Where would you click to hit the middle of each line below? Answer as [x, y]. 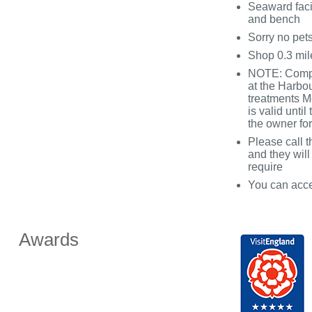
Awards [48, 240]
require [265, 167]
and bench [274, 19]
